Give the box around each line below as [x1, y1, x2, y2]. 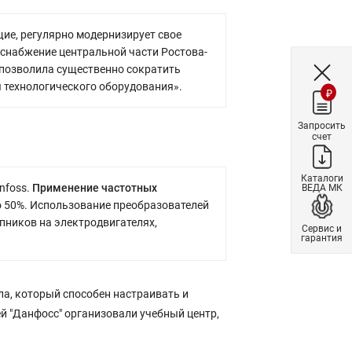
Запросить [298, 119, 346, 130]
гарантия [301, 232, 343, 243]
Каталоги [300, 172, 343, 183]
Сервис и [302, 222, 342, 233]
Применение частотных [32, 181, 157, 194]
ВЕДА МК [301, 181, 343, 192]
